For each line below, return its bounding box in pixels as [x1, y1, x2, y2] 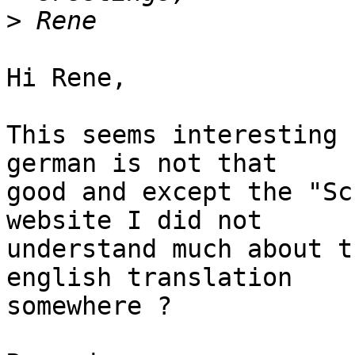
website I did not [6, 206, 262, 235]
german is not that [6, 149, 277, 178]
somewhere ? [6, 292, 172, 321]
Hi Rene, [6, 63, 127, 93]
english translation [6, 263, 292, 292]
